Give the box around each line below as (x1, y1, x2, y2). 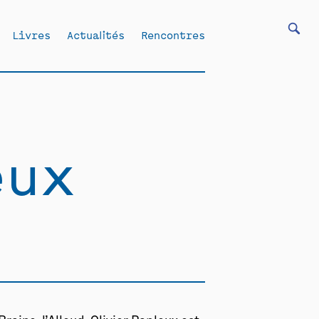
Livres (12, 28, 51, 41)
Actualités (67, 28, 125, 41)
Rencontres (141, 28, 205, 41)
